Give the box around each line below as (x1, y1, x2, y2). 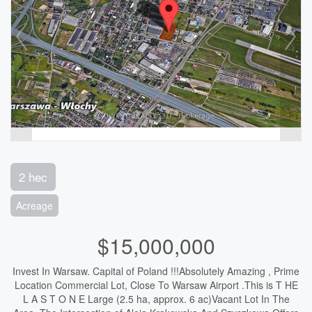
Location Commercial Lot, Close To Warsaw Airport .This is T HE (14, 277, 298, 292)
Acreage (16, 198, 53, 212)
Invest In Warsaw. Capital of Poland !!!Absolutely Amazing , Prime (13, 263, 299, 278)
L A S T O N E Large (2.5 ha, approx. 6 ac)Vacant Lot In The (22, 291, 290, 306)
